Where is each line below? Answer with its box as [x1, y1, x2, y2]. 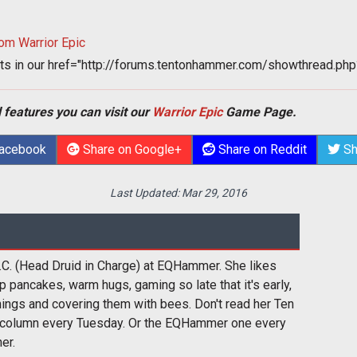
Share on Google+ [79, 141, 182, 157]
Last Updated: [110, 186, 182, 199]
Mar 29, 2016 [182, 186, 247, 199]
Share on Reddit [214, 141, 307, 157]
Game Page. [222, 104, 296, 120]
